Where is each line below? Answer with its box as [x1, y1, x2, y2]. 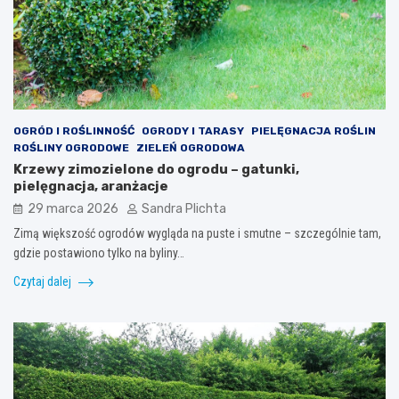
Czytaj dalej [13, 274, 74, 289]
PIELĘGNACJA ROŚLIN [251, 125, 376, 138]
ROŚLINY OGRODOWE [13, 142, 129, 155]
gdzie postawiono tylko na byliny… [13, 246, 184, 261]
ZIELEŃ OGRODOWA [136, 142, 245, 155]
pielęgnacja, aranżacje [13, 178, 168, 195]
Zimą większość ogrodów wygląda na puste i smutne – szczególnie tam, [13, 226, 381, 241]
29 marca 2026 [28, 201, 118, 217]
